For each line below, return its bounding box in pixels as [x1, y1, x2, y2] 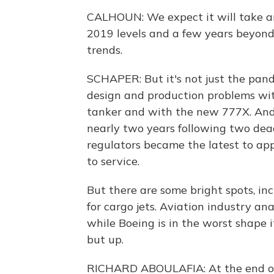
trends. [87, 43, 122, 57]
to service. [87, 154, 139, 168]
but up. [87, 232, 124, 246]
